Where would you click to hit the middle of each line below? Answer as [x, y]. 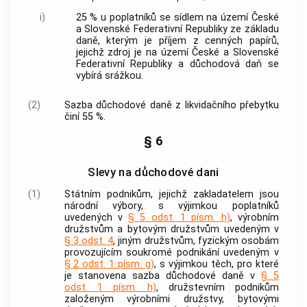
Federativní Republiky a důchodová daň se [177, 64]
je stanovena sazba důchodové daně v [162, 276]
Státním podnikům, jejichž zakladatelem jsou [171, 195]
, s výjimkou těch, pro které [217, 265]
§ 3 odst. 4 [89, 241]
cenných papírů [241, 41]
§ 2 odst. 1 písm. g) [109, 265]
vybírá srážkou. [109, 76]
